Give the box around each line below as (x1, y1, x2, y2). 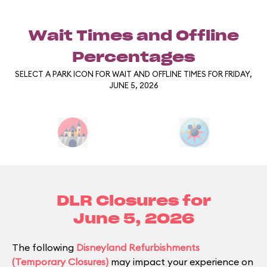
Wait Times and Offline (28, 29, 239, 44)
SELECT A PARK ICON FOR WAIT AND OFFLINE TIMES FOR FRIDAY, (15, 69, 252, 79)
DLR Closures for (56, 194, 211, 209)
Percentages (72, 51, 195, 66)
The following (12, 241, 76, 254)
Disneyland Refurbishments (76, 241, 200, 254)
